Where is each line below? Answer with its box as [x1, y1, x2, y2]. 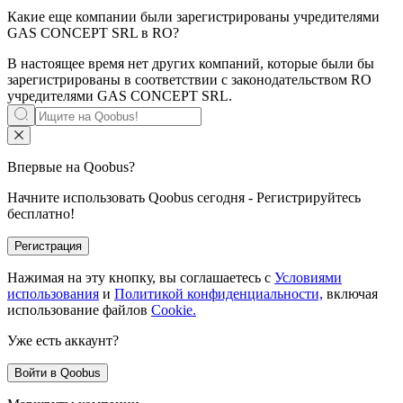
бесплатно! [7, 206, 75, 222]
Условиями [274, 270, 342, 286]
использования [7, 286, 99, 302]
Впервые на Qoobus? [7, 159, 135, 175]
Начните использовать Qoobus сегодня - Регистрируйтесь [7, 190, 361, 206]
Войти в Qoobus [14, 366, 101, 381]
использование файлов [7, 302, 148, 318]
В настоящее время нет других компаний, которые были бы [7, 56, 374, 72]
